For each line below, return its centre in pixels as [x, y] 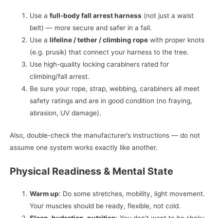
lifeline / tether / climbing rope [99, 40]
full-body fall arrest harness [96, 16]
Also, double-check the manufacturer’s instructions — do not [105, 135]
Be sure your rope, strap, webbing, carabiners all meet [115, 89]
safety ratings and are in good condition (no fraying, [111, 101]
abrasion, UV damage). [66, 113]
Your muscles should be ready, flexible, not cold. [105, 206]
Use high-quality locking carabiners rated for [100, 64]
